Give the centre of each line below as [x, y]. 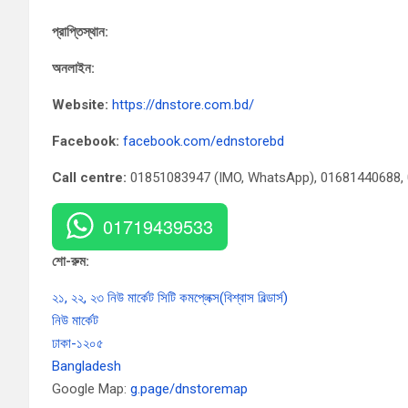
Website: [80, 105]
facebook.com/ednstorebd [204, 141]
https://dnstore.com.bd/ [183, 105]
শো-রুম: [71, 261]
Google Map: [91, 389]
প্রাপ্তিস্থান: [80, 32]
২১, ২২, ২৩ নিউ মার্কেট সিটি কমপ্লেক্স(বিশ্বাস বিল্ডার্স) [170, 298]
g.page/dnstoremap [189, 389]
